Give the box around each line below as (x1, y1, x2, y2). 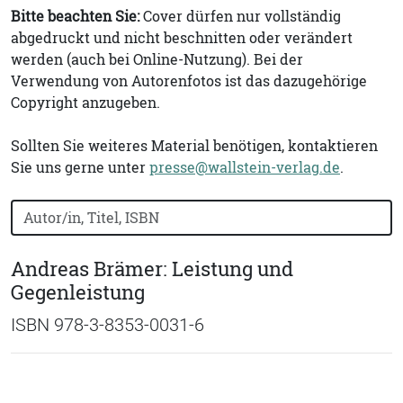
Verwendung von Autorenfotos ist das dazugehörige (11, 71, 367, 91)
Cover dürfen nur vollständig (143, 6, 341, 26)
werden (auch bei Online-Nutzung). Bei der (11, 49, 303, 69)
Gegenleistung (11, 279, 145, 306)
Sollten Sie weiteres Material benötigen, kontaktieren (11, 136, 378, 156)
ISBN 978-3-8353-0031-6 (11, 314, 204, 336)
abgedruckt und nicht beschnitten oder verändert (11, 28, 353, 48)
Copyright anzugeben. (11, 93, 160, 112)
